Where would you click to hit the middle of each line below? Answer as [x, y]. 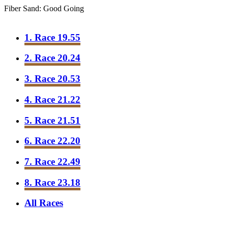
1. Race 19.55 [52, 37]
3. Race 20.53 [52, 79]
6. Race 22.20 [52, 141]
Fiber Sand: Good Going [44, 8]
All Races [44, 203]
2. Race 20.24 [52, 58]
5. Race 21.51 [52, 120]
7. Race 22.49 [52, 162]
